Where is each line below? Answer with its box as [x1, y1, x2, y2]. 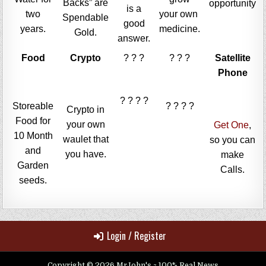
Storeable [12, 101, 54, 112]
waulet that [62, 134, 109, 145]
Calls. [220, 164, 245, 175]
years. [20, 24, 46, 34]
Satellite [214, 53, 251, 64]
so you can [210, 134, 256, 145]
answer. [118, 33, 151, 43]
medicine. [159, 24, 201, 34]
